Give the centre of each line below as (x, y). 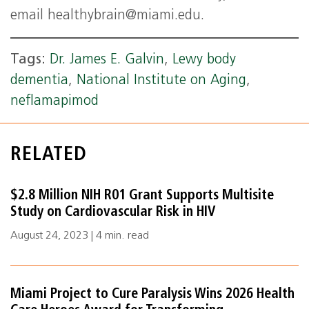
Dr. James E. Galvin (107, 60)
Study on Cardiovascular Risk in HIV (113, 212)
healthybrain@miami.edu (124, 16)
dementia (39, 81)
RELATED (49, 155)
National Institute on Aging (161, 81)
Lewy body (204, 60)
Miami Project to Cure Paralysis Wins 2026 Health (152, 295)
